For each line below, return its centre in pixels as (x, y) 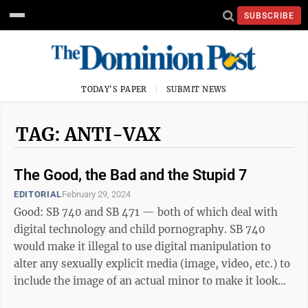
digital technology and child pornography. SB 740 (122, 229)
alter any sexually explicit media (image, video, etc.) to (152, 264)
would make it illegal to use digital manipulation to (142, 246)
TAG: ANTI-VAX (88, 134)
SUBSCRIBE (269, 15)
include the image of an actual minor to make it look (146, 281)
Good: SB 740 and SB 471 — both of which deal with (146, 212)
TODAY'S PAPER (114, 89)
